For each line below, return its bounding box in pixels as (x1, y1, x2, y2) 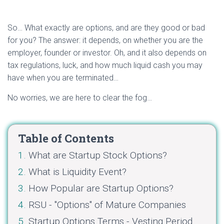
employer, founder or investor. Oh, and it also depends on (7, 48, 206, 58)
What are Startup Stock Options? (28, 149, 167, 161)
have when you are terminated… (7, 73, 118, 83)
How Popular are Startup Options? (28, 182, 173, 194)
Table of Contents (18, 131, 114, 146)
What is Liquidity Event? (28, 166, 126, 178)
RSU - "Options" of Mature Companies (28, 199, 186, 211)
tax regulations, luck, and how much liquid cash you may (7, 60, 202, 70)
